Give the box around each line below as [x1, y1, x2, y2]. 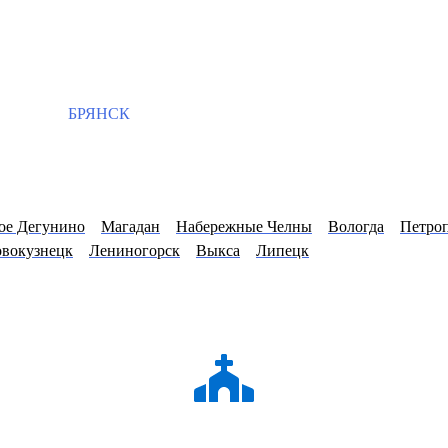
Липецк [256, 242, 309, 260]
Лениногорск [89, 242, 180, 260]
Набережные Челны [176, 218, 312, 236]
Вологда [328, 218, 384, 236]
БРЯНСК [64, 105, 130, 122]
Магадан [101, 218, 160, 236]
